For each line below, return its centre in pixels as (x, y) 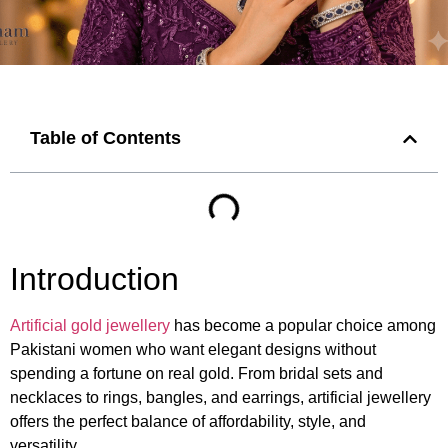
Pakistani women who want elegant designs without (193, 350)
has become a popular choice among (303, 326)
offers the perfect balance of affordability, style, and (188, 422)
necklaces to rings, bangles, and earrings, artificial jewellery (220, 398)
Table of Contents (105, 138)
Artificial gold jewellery (90, 326)
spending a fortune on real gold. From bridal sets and (196, 374)
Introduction (94, 279)
